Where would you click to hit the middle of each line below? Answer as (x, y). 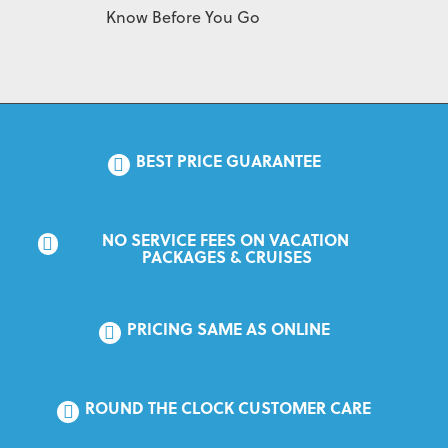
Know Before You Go (182, 16)
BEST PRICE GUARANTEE (228, 160)
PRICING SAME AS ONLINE (228, 328)
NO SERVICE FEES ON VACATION (225, 239)
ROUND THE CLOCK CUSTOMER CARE (228, 407)
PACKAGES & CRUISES (227, 256)
